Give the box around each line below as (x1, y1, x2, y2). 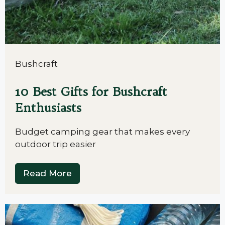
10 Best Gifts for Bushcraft (15, 83, 167, 99)
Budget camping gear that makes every (15, 126, 190, 137)
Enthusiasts (15, 99, 81, 115)
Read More (23, 168, 72, 178)
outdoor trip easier (15, 139, 96, 149)
